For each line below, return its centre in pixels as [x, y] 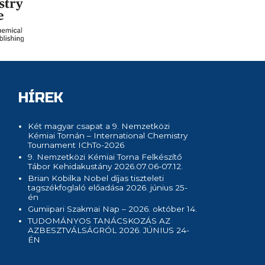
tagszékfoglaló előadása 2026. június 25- [108, 187]
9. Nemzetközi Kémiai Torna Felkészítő [105, 156]
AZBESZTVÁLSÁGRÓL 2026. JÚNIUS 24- [109, 230]
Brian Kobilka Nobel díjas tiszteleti [96, 178]
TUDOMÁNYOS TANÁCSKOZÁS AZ [99, 220]
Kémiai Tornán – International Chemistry [108, 135]
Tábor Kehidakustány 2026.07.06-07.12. [106, 166]
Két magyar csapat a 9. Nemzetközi [99, 126]
